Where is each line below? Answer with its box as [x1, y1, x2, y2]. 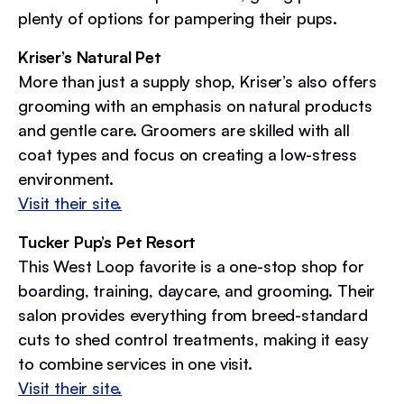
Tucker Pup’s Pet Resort [18, 231, 197, 252]
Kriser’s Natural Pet [18, 46, 161, 67]
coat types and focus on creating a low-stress [18, 143, 357, 164]
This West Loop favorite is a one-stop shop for [18, 255, 364, 276]
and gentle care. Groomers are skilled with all [18, 119, 350, 140]
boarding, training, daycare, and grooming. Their [18, 280, 376, 300]
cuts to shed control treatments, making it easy [18, 328, 369, 349]
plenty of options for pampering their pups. [18, 7, 338, 28]
